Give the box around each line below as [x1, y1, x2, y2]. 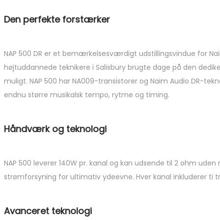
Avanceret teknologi [4, 204, 92, 217]
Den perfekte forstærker [4, 13, 110, 26]
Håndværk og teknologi [4, 122, 107, 135]
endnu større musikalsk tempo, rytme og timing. [4, 89, 169, 100]
